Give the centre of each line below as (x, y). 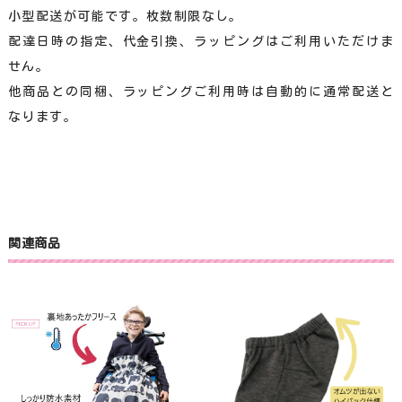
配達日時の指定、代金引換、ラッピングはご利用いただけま (201, 41)
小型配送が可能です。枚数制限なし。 (125, 16)
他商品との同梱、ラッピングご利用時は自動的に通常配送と (201, 91)
